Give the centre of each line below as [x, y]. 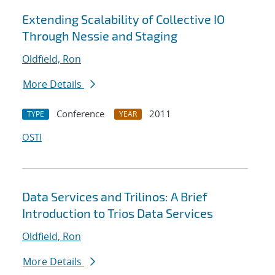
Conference [80, 114]
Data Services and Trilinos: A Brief [115, 197]
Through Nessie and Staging [100, 36]
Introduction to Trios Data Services [118, 213]
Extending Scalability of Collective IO [123, 19]
